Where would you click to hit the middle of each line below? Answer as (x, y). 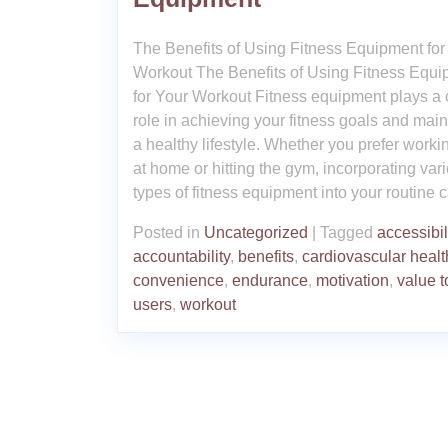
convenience (178, 281)
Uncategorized (256, 233)
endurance (270, 281)
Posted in (168, 233)
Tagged (348, 233)
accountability (181, 257)
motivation (352, 281)
